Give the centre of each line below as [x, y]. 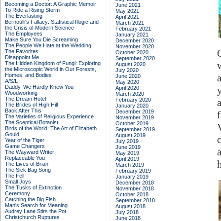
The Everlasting [24, 16]
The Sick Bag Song [28, 170]
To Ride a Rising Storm [32, 10]
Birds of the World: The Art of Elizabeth [51, 128]
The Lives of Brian [27, 164]
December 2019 [135, 111]
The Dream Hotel [25, 99]
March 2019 [130, 165]
